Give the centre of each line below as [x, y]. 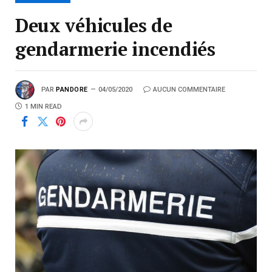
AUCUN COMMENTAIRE [189, 89]
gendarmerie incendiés [115, 49]
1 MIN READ [43, 107]
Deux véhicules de [94, 25]
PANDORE [72, 89]
